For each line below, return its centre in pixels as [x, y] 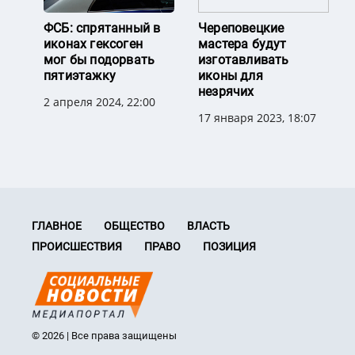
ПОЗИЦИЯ [229, 247]
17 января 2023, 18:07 [257, 118]
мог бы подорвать [99, 60]
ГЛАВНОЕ [57, 226]
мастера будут [242, 44]
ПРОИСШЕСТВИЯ [77, 247]
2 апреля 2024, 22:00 [99, 102]
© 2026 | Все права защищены [104, 336]
